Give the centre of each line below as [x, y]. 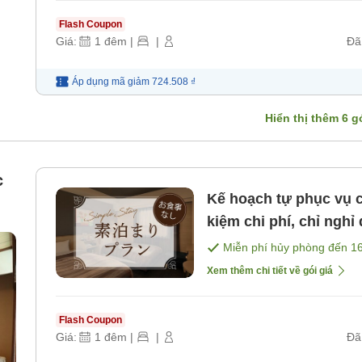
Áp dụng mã [99, 82]
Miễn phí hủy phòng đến [287, 248]
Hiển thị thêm [303, 118]
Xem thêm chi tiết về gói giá [270, 270]
